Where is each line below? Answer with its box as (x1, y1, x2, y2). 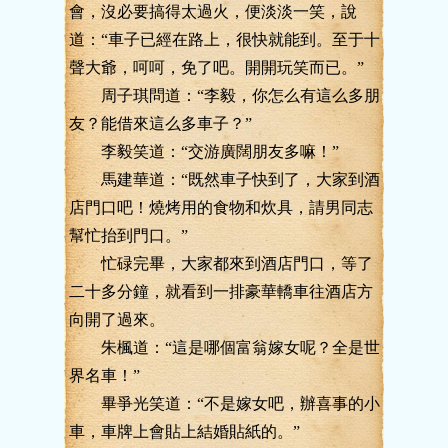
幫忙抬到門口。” (69, 227, 188, 244)
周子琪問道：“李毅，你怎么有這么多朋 (69, 87, 380, 104)
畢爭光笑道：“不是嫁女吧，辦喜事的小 (69, 395, 380, 412)
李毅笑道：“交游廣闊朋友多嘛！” (69, 143, 339, 160)
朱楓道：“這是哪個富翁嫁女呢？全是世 (69, 339, 380, 356)
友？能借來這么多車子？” (69, 115, 252, 132)
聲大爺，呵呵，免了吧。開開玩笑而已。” (69, 59, 364, 76)
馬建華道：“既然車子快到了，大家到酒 (69, 171, 380, 188)
